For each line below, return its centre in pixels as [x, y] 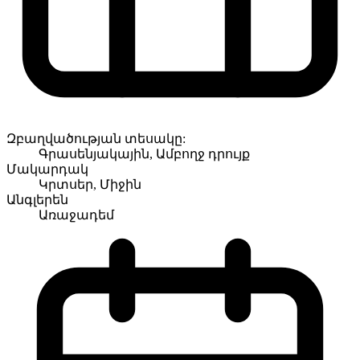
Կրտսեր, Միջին [90, 184]
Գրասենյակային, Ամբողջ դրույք [144, 153]
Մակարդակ [47, 169]
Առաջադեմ [76, 215]
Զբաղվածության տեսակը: [96, 138]
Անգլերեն [37, 199]
